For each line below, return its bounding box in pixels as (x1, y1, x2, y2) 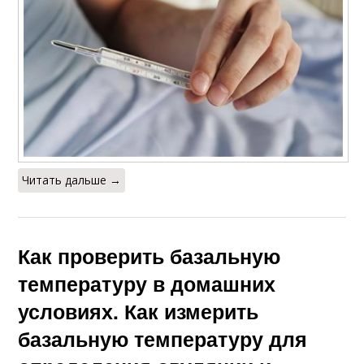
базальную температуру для (18, 324, 308, 354)
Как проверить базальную (18, 241, 281, 271)
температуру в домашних (18, 269, 276, 299)
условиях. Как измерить (18, 297, 259, 327)
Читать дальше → (22, 172, 122, 188)
